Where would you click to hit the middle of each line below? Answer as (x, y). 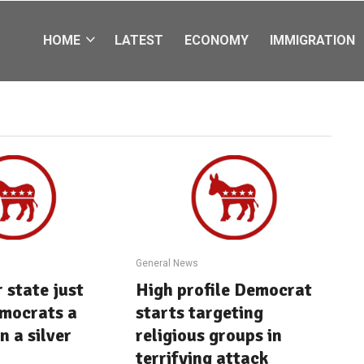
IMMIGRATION (312, 40)
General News (167, 263)
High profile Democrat (224, 289)
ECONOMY (217, 40)
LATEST (139, 40)
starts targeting (200, 312)
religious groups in (209, 335)
